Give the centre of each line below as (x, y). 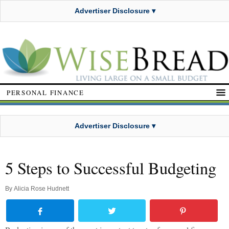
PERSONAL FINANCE (45, 92)
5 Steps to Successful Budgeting (111, 168)
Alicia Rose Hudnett (41, 189)
